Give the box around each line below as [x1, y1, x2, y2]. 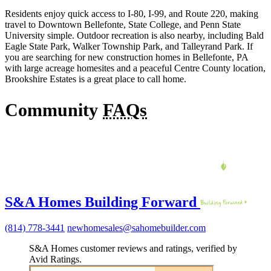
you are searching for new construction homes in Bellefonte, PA [5, 51, 248, 62]
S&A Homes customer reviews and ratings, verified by [29, 243, 237, 254]
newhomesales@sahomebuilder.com [67, 223, 206, 233]
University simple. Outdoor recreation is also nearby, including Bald [5, 30, 264, 41]
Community [5, 99, 103, 120]
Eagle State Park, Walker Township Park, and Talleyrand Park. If [5, 41, 253, 51]
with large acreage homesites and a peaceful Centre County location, [5, 62, 266, 73]
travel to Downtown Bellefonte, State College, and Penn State [5, 19, 241, 30]
